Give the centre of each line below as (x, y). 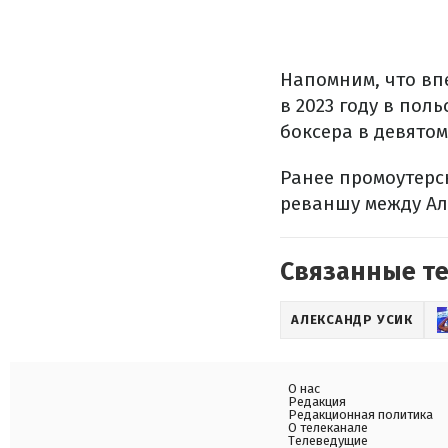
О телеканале (328, 428)
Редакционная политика (360, 415)
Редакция (317, 402)
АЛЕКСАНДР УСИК (352, 320)
